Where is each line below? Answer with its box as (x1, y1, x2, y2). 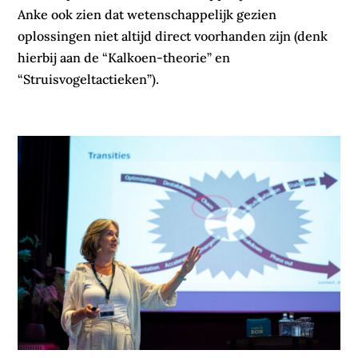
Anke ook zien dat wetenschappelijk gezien (18, 6, 277, 22)
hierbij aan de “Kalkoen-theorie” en (18, 49, 231, 66)
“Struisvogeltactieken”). (18, 70, 160, 87)
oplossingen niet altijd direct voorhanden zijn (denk (18, 27, 328, 44)
